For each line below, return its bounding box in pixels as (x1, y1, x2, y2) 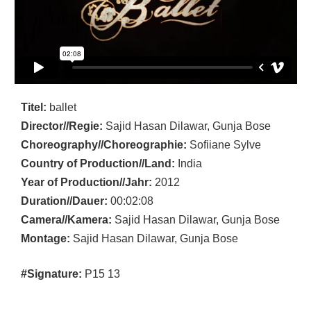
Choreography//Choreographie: (21, 138, 187, 151)
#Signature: (21, 267, 82, 280)
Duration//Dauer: (21, 194, 108, 207)
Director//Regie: (21, 119, 103, 132)
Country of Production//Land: (21, 157, 175, 169)
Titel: (21, 101, 47, 113)
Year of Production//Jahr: (21, 176, 155, 188)
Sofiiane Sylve (187, 138, 261, 151)
